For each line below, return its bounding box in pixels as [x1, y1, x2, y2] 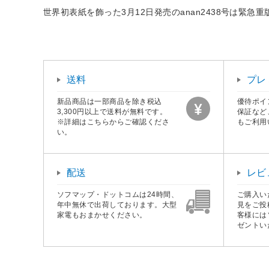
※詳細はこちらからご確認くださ [57, 117, 170, 126]
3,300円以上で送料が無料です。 [57, 107, 168, 116]
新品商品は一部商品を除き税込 [57, 97, 162, 106]
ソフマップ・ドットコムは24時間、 [57, 190, 179, 199]
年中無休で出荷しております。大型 [57, 200, 177, 209]
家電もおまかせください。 [57, 210, 147, 219]
